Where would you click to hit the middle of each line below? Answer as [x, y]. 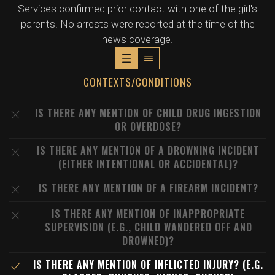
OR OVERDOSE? [148, 126]
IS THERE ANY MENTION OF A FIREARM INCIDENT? [148, 188]
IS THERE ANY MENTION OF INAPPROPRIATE [148, 214]
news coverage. [137, 39]
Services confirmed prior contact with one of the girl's [137, 9]
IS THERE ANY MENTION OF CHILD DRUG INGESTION [148, 113]
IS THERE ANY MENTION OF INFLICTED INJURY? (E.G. [148, 265]
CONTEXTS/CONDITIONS [137, 82]
